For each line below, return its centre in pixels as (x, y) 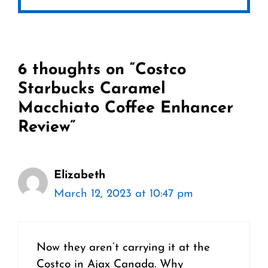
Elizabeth (80, 175)
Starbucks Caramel (92, 89)
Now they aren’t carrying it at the (123, 248)
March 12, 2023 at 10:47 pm (124, 194)
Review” (47, 127)
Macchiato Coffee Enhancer (126, 108)
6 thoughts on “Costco (102, 70)
